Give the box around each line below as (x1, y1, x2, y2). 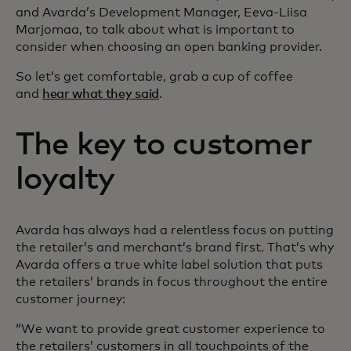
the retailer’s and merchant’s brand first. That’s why (16, 241, 334, 254)
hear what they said (42, 88, 159, 100)
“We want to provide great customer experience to (16, 323, 325, 335)
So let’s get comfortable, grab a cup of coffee (16, 71, 293, 83)
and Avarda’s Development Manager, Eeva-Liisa (16, 6, 307, 19)
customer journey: (16, 293, 128, 306)
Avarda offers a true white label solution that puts (16, 259, 323, 271)
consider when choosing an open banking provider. (16, 41, 325, 53)
